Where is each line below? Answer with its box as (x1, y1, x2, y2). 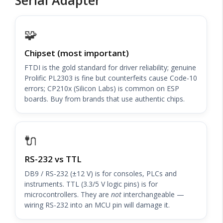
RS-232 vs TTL (24, 153, 82, 165)
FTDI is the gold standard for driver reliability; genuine (24, 62, 196, 72)
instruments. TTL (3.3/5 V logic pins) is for (24, 179, 158, 189)
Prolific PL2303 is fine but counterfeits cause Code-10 (24, 73, 197, 83)
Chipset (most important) (24, 47, 129, 59)
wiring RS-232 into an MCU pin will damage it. (24, 200, 170, 210)
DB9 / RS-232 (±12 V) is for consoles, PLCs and (24, 168, 177, 178)
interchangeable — (121, 189, 184, 199)
